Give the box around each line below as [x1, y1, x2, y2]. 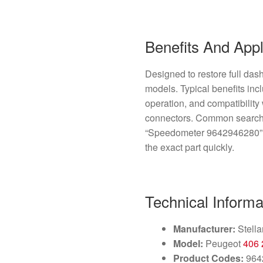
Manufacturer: [173, 222, 236, 236]
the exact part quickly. [145, 140, 235, 154]
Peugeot [203, 237, 244, 251]
